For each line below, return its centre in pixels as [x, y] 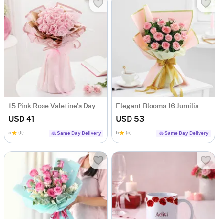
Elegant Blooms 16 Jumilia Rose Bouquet [203, 106]
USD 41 [22, 119]
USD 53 [130, 119]
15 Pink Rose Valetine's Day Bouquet [100, 106]
